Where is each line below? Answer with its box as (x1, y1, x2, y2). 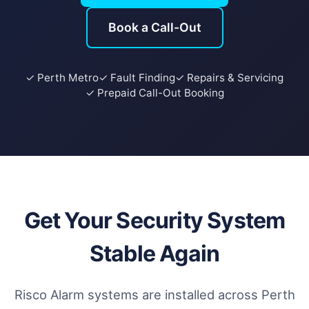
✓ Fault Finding (99, 71, 175, 84)
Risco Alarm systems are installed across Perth (14, 287, 295, 303)
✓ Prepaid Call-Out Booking (85, 86, 224, 99)
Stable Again (89, 240, 220, 267)
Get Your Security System (23, 207, 286, 234)
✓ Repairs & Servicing (175, 71, 283, 84)
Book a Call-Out (108, 20, 201, 34)
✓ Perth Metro (26, 71, 99, 84)
